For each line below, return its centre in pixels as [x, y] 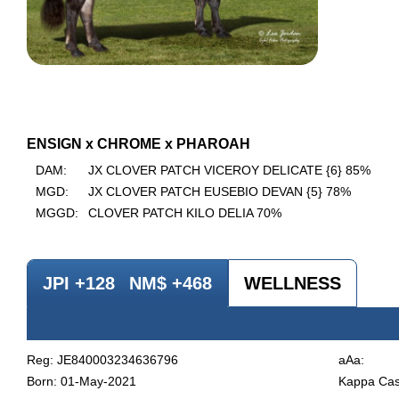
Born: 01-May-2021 [81, 382]
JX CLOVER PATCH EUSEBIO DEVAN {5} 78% [220, 192]
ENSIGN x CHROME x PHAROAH [138, 144]
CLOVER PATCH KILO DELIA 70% [185, 213]
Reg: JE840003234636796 [102, 360]
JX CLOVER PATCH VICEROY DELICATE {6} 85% [229, 171]
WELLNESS [293, 284]
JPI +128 [79, 284]
